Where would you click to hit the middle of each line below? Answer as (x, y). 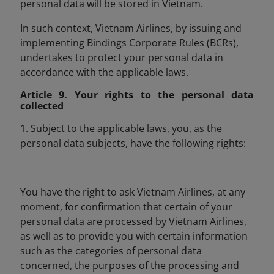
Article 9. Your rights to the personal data (137, 95)
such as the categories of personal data (111, 251)
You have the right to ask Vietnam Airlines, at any (133, 192)
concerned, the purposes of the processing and (130, 266)
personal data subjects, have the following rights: (133, 143)
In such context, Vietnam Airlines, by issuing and (131, 28)
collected (42, 106)
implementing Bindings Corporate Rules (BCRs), (129, 43)
